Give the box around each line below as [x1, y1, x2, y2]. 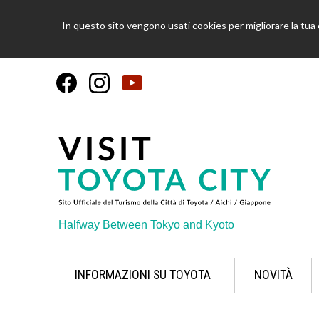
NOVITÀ [253, 267, 293, 282]
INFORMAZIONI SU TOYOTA [75, 267, 211, 282]
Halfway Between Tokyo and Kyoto [58, 219, 234, 231]
